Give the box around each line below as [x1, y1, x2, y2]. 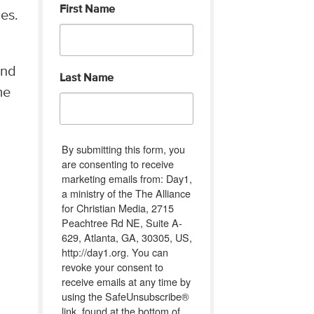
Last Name [59, 72, 114, 84]
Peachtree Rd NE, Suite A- [61, 214, 182, 230]
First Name [59, 4, 115, 15]
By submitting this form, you [61, 141, 185, 156]
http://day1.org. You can [61, 244, 168, 259]
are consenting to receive [61, 156, 174, 171]
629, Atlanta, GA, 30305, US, [61, 229, 192, 245]
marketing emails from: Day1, [61, 170, 192, 186]
